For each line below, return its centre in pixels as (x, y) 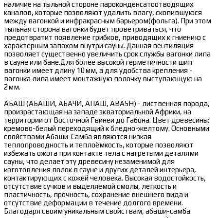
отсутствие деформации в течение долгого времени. (93, 203)
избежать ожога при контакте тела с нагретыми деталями (101, 153)
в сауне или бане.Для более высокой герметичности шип (98, 62)
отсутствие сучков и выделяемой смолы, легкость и (90, 186)
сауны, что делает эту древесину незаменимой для (89, 162)
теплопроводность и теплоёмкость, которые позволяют (99, 145)
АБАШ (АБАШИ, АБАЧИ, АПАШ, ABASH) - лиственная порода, (107, 104)
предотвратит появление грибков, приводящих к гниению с (105, 37)
